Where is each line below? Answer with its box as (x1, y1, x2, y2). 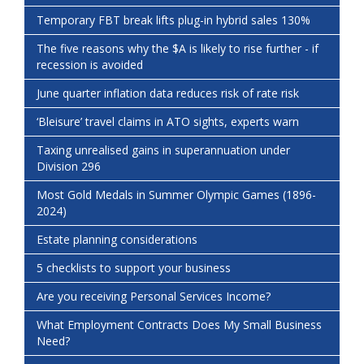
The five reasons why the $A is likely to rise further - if (37, 41, 318, 57)
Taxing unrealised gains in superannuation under (37, 142, 290, 158)
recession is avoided (37, 57, 143, 73)
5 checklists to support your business (37, 260, 231, 276)
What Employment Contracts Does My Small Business (37, 317, 322, 333)
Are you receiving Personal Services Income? (37, 288, 271, 305)
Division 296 (37, 158, 101, 175)
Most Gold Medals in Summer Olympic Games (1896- (37, 187, 316, 203)
